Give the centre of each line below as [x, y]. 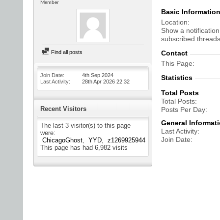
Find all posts [66, 52]
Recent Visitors [63, 109]
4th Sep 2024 [98, 75]
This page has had [68, 148]
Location [174, 22]
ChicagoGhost [62, 140]
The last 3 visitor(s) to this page [85, 125]
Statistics [177, 78]
